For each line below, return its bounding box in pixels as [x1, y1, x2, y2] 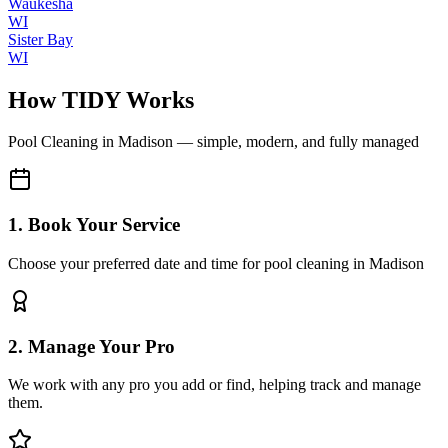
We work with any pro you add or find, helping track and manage [8, 376, 421, 394]
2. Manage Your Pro [8, 335, 175, 357]
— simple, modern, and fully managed [173, 133, 419, 151]
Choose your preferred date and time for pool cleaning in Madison [8, 254, 424, 272]
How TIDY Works [8, 86, 194, 113]
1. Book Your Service [8, 214, 180, 236]
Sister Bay [8, 30, 73, 48]
